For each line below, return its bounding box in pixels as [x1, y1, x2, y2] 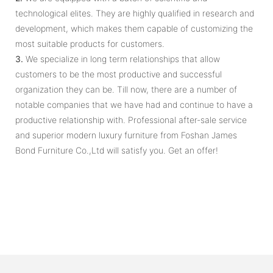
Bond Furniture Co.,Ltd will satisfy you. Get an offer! [15, 144, 218, 155]
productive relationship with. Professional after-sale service [15, 114, 247, 125]
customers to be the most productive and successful [15, 68, 222, 79]
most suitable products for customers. [15, 38, 165, 49]
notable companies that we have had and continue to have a [15, 99, 253, 110]
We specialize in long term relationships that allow [23, 53, 220, 64]
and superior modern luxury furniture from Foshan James [15, 129, 237, 140]
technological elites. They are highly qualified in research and [15, 7, 254, 18]
